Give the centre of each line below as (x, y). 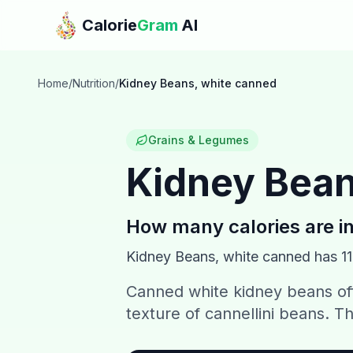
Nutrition (94, 83)
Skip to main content (74, 15)
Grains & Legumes (199, 140)
